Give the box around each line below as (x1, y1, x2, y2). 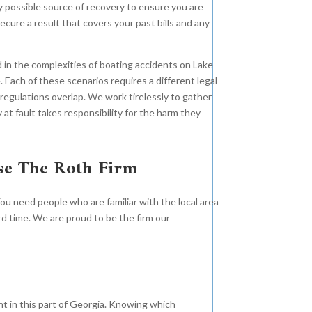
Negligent (26, 204, 102, 225)
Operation (24, 223, 103, 244)
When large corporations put (150, 286, 276, 298)
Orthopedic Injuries (151, 187, 299, 208)
